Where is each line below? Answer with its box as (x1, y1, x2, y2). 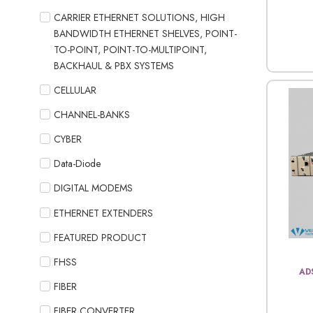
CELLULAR (54, 82, 96, 97)
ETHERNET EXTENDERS (54, 205, 153, 220)
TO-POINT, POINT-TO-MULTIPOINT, (54, 42, 207, 57)
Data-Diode (54, 156, 101, 171)
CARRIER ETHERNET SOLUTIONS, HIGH (54, 10, 225, 24)
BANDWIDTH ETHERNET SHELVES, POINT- (54, 26, 237, 41)
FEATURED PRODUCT (54, 230, 147, 245)
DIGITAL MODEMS (54, 181, 133, 196)
